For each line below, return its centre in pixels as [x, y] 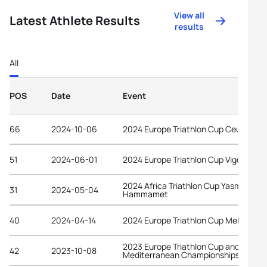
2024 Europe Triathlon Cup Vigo [182, 159]
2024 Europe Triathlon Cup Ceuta [186, 129]
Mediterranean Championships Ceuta [194, 254]
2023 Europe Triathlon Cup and [181, 246]
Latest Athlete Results [75, 21]
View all [190, 15]
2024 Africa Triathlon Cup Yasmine [188, 185]
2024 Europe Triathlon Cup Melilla [186, 220]
